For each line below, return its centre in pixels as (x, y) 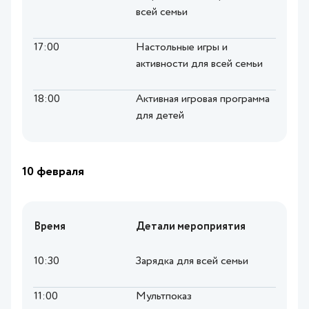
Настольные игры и (182, 48)
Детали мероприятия (191, 227)
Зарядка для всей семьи (192, 262)
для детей (160, 116)
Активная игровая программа (203, 100)
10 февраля (53, 172)
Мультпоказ (164, 297)
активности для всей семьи (199, 64)
